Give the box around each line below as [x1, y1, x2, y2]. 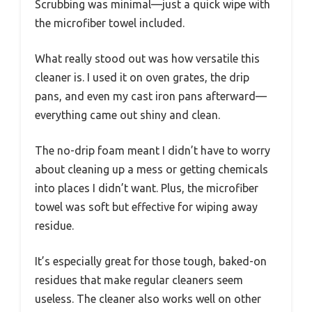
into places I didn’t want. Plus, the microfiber [35, 181, 258, 194]
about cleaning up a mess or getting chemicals [35, 162, 268, 175]
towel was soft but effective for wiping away [35, 200, 258, 213]
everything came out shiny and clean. [35, 108, 220, 121]
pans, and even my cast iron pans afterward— [35, 89, 267, 102]
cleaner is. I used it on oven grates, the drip [35, 70, 249, 84]
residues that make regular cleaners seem [35, 273, 243, 286]
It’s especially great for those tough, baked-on [35, 254, 267, 267]
